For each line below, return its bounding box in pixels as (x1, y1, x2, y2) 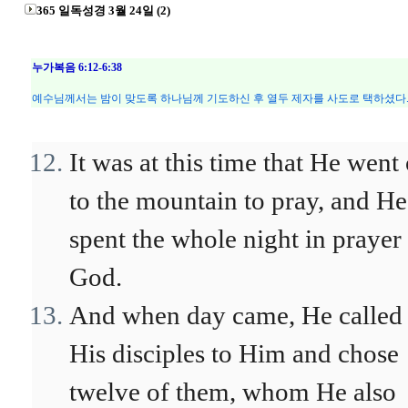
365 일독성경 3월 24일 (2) (36, 4, 170, 17)
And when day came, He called (69, 301, 403, 330)
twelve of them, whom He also (69, 377, 396, 406)
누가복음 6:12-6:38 (32, 61, 122, 74)
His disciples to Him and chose (69, 339, 399, 368)
